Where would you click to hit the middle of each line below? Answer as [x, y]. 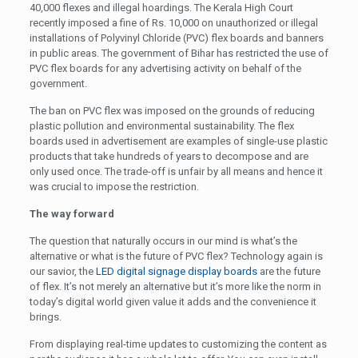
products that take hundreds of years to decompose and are [169, 156]
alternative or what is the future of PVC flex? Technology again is [176, 256]
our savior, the [62, 271]
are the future [288, 271]
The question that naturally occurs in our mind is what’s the [163, 241]
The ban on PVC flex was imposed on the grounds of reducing [172, 110]
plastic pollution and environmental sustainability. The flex [161, 125]
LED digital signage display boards [176, 271]
